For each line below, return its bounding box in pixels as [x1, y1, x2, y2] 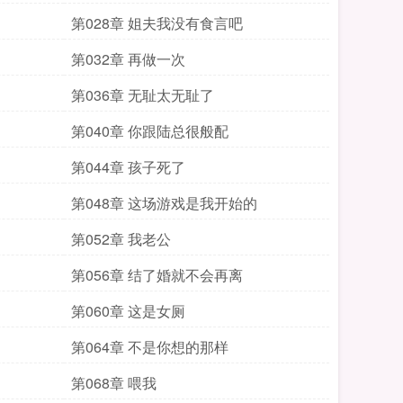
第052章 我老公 [71, 228, 171, 249]
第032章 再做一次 [71, 49, 185, 69]
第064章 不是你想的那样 [71, 336, 228, 357]
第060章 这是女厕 [71, 300, 185, 321]
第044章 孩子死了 [71, 157, 185, 177]
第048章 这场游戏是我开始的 [71, 193, 257, 213]
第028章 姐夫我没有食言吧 [71, 13, 243, 33]
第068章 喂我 [71, 372, 157, 393]
